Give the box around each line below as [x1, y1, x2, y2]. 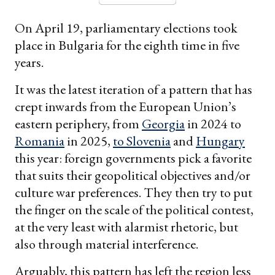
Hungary [196, 132, 245, 150]
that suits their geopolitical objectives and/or [15, 166, 250, 185]
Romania [15, 132, 64, 150]
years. [15, 53, 44, 72]
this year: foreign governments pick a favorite [15, 149, 252, 168]
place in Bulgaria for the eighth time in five [15, 36, 239, 55]
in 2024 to [185, 115, 241, 133]
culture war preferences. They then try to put [15, 184, 252, 202]
